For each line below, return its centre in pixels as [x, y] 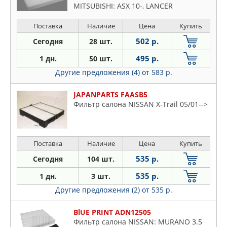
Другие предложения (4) [98, 72]
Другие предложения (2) [98, 190]
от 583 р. [157, 72]
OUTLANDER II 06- [104, 25]
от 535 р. [157, 190]
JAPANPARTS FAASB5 [110, 94]
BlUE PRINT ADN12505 [112, 212]
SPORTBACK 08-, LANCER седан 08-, [134, 15]
